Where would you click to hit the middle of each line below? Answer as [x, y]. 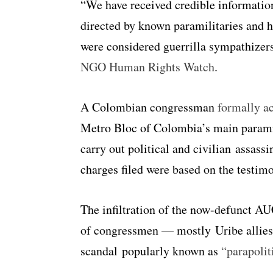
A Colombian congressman [149, 107]
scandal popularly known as [151, 251]
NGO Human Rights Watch [147, 67]
